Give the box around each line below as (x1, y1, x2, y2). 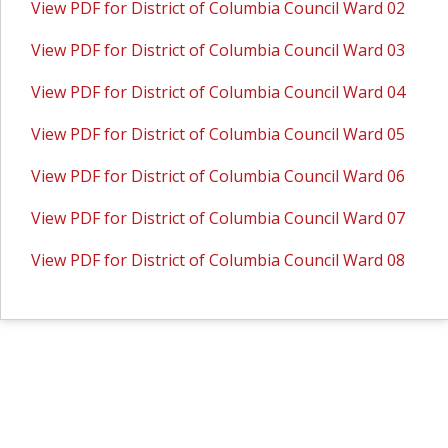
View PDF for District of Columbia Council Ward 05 (31, 123, 406, 145)
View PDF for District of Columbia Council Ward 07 (31, 207, 406, 229)
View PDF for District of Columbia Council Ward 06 (31, 165, 406, 187)
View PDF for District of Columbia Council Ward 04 (31, 81, 406, 103)
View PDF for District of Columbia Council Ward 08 (31, 249, 406, 271)
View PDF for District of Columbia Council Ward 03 (31, 39, 406, 61)
